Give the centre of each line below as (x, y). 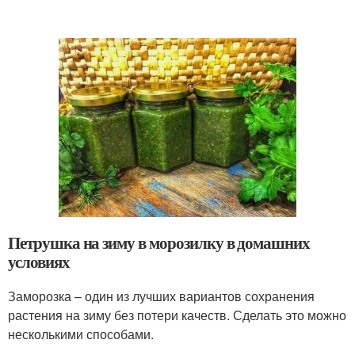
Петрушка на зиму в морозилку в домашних (159, 242)
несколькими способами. (81, 334)
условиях (39, 261)
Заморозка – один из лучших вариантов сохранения (161, 296)
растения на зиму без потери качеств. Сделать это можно (177, 315)
